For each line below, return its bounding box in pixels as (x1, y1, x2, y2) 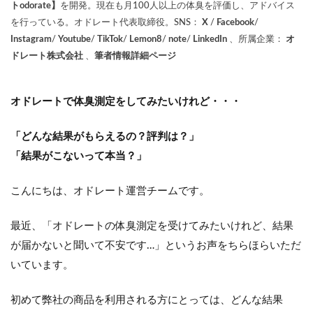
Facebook (217, 17, 254, 27)
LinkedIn (193, 34, 229, 44)
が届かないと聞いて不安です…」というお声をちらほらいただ (10, 240, 301, 251)
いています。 (10, 260, 73, 270)
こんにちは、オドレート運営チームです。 (10, 186, 210, 196)
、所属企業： (229, 34, 286, 44)
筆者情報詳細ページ (94, 51, 176, 61)
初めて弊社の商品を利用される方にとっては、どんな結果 (10, 295, 283, 305)
